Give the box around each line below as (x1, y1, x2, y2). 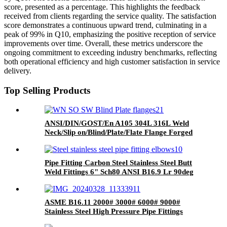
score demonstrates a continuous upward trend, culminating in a (4, 20, 207, 29)
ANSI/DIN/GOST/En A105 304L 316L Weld (45, 119, 189, 128)
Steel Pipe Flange (45, 137, 101, 146)
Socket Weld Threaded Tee (45, 216, 133, 225)
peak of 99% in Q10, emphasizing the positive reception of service (4, 29, 216, 39)
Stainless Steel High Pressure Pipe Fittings (45, 207, 183, 216)
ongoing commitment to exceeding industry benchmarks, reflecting (4, 48, 217, 57)
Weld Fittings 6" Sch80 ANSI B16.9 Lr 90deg (45, 168, 194, 176)
